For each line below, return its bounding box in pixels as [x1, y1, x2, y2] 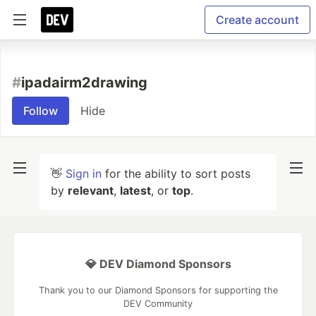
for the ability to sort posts [102, 166, 250, 181]
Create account [216, 13, 299, 27]
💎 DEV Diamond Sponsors [85, 257, 231, 271]
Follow [23, 104, 58, 118]
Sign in [66, 166, 102, 181]
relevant [68, 183, 114, 197]
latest [120, 183, 151, 197]
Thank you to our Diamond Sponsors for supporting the [38, 285, 278, 296]
